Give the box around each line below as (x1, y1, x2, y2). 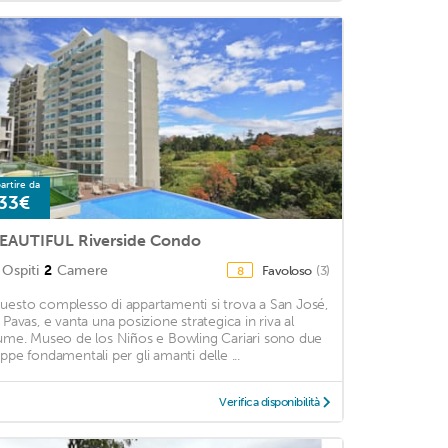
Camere (56, 261, 108, 279)
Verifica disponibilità (219, 394, 320, 409)
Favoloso (261, 262, 315, 278)
